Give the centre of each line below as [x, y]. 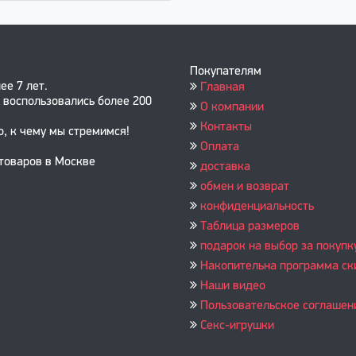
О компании [232, 107]
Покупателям [226, 72]
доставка [225, 167]
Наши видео [233, 286]
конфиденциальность [257, 207]
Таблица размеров [250, 226]
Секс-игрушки [237, 326]
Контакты [226, 127]
